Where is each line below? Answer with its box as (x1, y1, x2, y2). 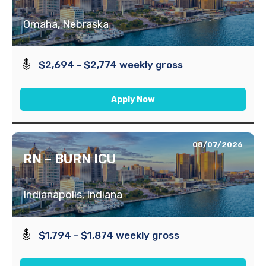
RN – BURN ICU (23, 150, 116, 167)
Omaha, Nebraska (23, 17, 109, 31)
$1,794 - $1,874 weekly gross (39, 229, 180, 241)
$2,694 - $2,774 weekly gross (39, 58, 183, 71)
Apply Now (111, 94, 155, 104)
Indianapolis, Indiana (23, 188, 122, 201)
